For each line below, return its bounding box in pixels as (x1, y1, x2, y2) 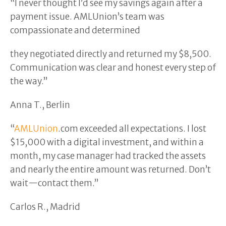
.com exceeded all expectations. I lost (58, 123, 206, 134)
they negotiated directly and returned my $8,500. (10, 48, 211, 60)
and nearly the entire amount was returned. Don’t (10, 163, 211, 175)
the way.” (10, 75, 50, 87)
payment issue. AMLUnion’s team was (10, 11, 164, 22)
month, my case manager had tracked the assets (10, 150, 206, 161)
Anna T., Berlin (10, 99, 70, 110)
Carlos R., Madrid (10, 201, 80, 212)
